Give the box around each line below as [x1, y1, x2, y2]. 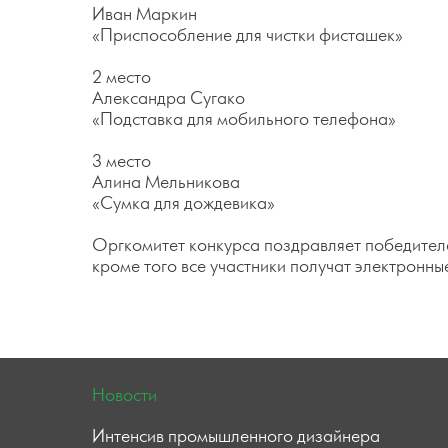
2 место [92, 67, 151, 89]
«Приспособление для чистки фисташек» [92, 25, 403, 47]
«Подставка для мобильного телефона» [92, 109, 396, 131]
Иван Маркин [92, 4, 197, 26]
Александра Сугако [92, 88, 245, 110]
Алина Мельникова [92, 172, 240, 194]
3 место [92, 151, 151, 173]
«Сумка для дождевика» [92, 193, 275, 215]
